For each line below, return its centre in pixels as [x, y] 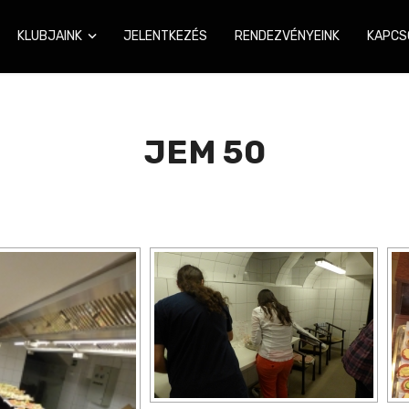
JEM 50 [204, 152]
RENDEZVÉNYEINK [287, 36]
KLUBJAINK [50, 36]
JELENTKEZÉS [165, 36]
